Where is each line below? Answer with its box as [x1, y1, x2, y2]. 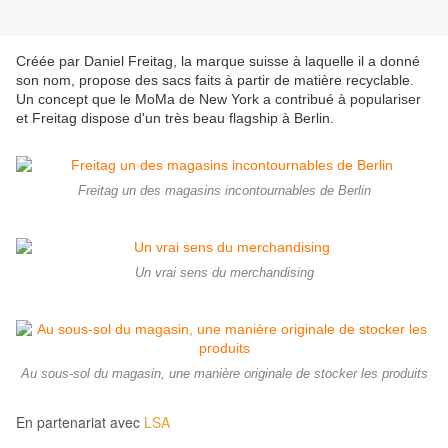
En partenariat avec [16, 412, 144, 433]
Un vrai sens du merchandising [134, 266, 314, 281]
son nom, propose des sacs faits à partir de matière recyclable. [16, 72, 414, 89]
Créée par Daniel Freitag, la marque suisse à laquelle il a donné [16, 53, 420, 70]
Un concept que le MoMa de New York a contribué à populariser [16, 91, 421, 108]
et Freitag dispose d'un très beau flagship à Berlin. [16, 110, 334, 127]
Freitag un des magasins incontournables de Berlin [77, 184, 371, 199]
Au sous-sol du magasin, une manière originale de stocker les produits [20, 367, 428, 382]
